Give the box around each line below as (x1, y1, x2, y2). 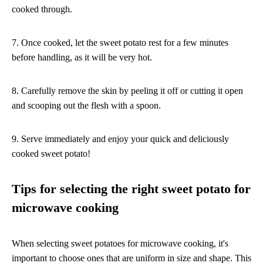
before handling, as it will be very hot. (12, 52, 152, 62)
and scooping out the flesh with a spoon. (12, 100, 161, 110)
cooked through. (12, 4, 72, 14)
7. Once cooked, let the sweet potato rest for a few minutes (12, 37, 228, 48)
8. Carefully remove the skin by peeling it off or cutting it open (12, 85, 243, 96)
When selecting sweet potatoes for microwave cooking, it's (12, 238, 228, 248)
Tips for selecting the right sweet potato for (12, 181, 251, 196)
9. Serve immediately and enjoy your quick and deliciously (12, 133, 229, 144)
